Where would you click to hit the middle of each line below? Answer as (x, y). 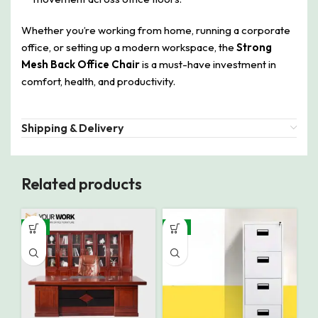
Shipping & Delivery (72, 128)
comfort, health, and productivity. (98, 82)
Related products (82, 184)
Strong (254, 48)
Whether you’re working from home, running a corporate (156, 31)
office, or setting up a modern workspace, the (129, 48)
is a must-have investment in (208, 65)
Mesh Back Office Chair (81, 65)
